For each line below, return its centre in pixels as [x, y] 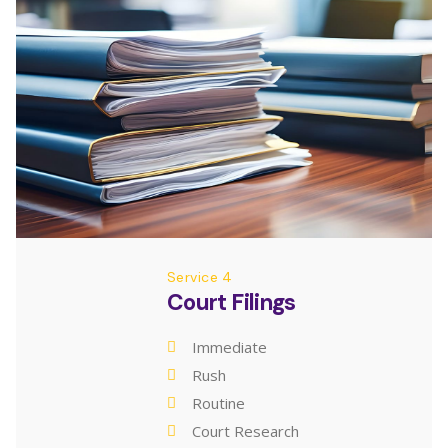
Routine [218, 402]
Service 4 [200, 276]
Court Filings [231, 302]
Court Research [245, 430]
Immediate [229, 346]
